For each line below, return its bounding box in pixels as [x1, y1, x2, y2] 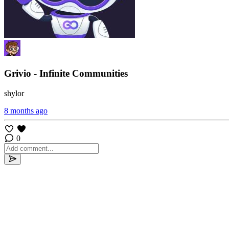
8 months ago [4, 106, 48, 115]
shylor [4, 88, 24, 98]
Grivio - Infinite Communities [4, 67, 128, 79]
